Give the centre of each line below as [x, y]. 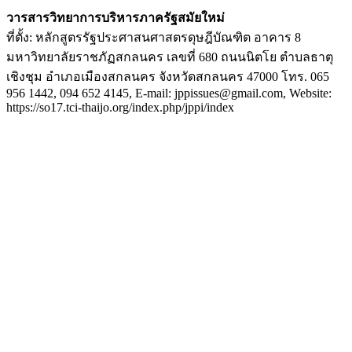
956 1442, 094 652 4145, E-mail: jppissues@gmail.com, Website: [169, 93]
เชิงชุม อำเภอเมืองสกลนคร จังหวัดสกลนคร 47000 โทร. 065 [168, 76]
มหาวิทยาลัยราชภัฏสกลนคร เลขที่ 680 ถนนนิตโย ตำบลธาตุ [170, 57]
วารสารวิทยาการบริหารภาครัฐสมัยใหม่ [115, 17]
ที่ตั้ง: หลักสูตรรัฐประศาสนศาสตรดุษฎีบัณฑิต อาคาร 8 [154, 37]
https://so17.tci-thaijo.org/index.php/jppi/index [120, 107]
